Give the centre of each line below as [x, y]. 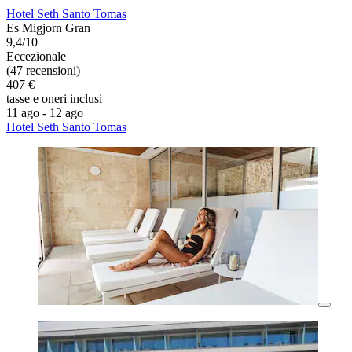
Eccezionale [36, 57]
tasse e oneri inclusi [54, 99]
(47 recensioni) [43, 71]
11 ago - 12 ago [45, 113]
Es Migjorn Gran [48, 28]
